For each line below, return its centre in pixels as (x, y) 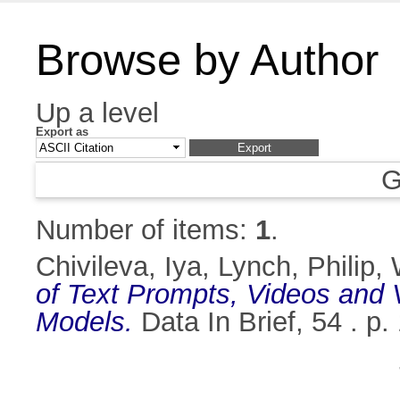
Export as (62, 132)
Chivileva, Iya (119, 267)
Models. (84, 322)
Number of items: (146, 230)
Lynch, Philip (296, 267)
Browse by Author (207, 60)
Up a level (97, 113)
